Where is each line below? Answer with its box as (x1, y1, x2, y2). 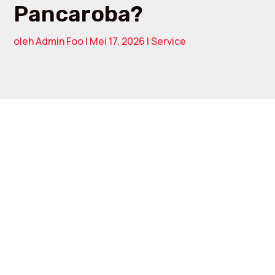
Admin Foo (36, 34, 84, 48)
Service (151, 34, 187, 48)
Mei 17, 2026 (90, 34, 145, 48)
